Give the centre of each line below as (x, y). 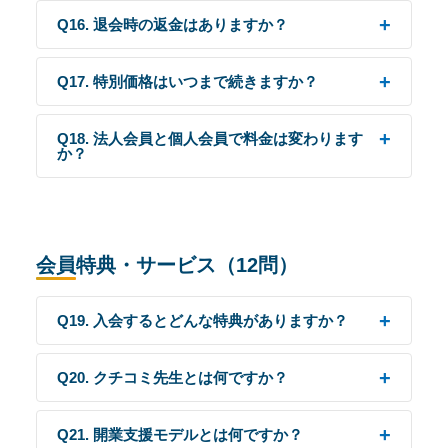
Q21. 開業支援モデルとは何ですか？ (180, 434)
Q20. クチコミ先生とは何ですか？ (172, 377)
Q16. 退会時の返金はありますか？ (172, 24)
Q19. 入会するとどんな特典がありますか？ (202, 320)
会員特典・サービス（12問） (167, 265)
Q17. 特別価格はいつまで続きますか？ (187, 81)
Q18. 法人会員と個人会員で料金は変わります (210, 138)
